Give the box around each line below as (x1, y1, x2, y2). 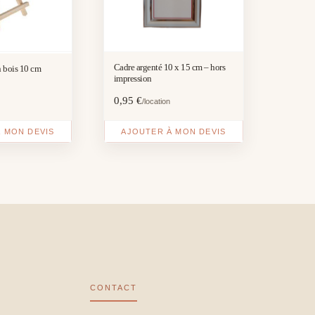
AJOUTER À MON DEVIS (121, 127, 226, 136)
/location (141, 96, 170, 105)
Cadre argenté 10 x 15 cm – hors (113, 61, 226, 72)
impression (113, 72, 152, 84)
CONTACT (90, 283, 138, 292)
